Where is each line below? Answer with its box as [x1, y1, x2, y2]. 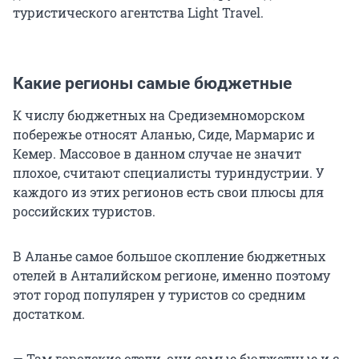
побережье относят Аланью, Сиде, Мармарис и [13, 126, 315, 143]
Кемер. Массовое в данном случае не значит [13, 145, 301, 163]
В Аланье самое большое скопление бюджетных [13, 248, 325, 265]
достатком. [13, 305, 85, 323]
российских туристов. [13, 203, 155, 220]
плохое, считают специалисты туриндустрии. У [13, 164, 325, 182]
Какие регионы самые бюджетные [13, 74, 292, 94]
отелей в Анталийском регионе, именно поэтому [13, 267, 330, 284]
